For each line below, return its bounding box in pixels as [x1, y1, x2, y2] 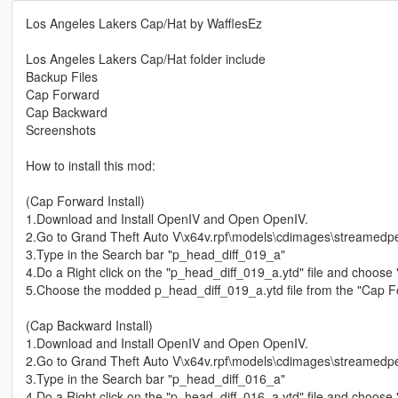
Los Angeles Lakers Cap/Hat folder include [25, 50, 266, 68]
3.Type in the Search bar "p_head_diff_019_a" [25, 245, 285, 264]
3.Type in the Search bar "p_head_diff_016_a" [25, 370, 285, 388]
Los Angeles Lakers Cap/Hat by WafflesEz [25, 14, 262, 33]
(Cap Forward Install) [25, 192, 145, 211]
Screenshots [25, 121, 96, 139]
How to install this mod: [25, 156, 155, 175]
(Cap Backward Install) [25, 316, 153, 335]
